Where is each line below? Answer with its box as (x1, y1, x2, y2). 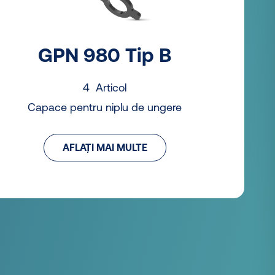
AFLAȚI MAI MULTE (62, 142, 147, 153)
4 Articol (83, 80, 127, 94)
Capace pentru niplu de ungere (28, 100, 182, 114)
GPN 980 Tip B (38, 43, 172, 66)
